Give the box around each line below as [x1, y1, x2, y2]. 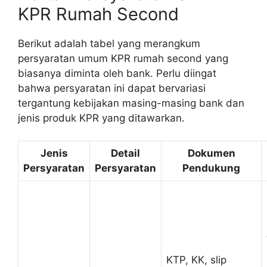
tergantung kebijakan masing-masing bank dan [18, 97, 244, 109]
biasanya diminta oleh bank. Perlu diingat [18, 67, 216, 79]
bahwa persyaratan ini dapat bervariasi [18, 82, 206, 94]
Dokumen [187, 147, 235, 160]
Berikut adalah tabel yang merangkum [18, 37, 200, 49]
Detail [111, 147, 140, 160]
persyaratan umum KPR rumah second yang [18, 52, 228, 64]
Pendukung [182, 162, 240, 175]
